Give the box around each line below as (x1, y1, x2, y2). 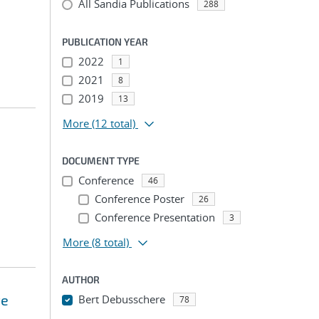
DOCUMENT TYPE (62, 155, 140, 167)
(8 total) (92, 235, 129, 249)
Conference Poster (94, 192, 184, 206)
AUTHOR (62, 273, 100, 286)
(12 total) (92, 116, 135, 130)
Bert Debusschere (78, 292, 165, 306)
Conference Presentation (94, 210, 215, 224)
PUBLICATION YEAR (62, 36, 148, 48)
